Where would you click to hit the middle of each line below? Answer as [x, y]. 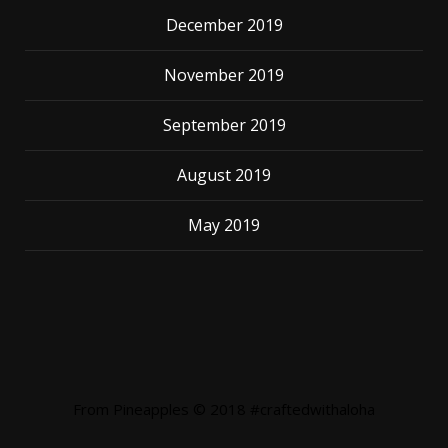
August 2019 [224, 175]
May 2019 [224, 225]
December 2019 [224, 25]
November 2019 [224, 75]
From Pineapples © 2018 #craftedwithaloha [224, 409]
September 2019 [224, 125]
